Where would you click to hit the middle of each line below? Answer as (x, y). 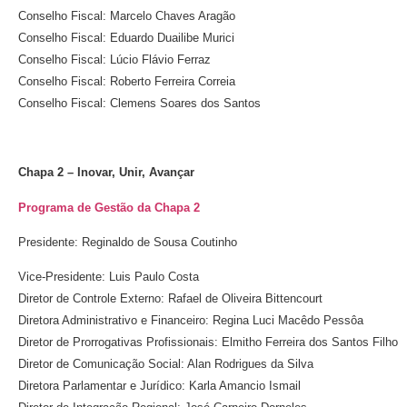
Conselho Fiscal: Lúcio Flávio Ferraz (114, 59)
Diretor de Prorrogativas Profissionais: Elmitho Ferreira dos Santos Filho (208, 342)
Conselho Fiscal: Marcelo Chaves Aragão (127, 15)
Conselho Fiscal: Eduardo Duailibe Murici (126, 37)
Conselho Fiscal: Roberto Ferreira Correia (127, 81)
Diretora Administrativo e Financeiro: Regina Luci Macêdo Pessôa (191, 321)
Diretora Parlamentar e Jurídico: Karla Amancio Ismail (159, 386)
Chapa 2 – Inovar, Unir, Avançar (106, 173)
